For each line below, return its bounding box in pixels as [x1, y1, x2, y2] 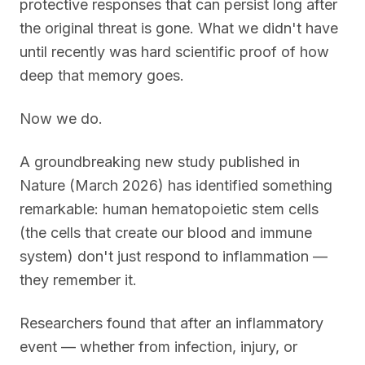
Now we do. [20, 109, 103, 127]
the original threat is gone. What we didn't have [20, 19, 338, 37]
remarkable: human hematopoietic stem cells [20, 200, 319, 218]
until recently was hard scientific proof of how [20, 42, 329, 60]
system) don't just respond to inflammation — [20, 247, 328, 265]
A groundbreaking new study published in [20, 152, 300, 170]
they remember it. [20, 270, 137, 288]
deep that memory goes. [20, 66, 184, 84]
